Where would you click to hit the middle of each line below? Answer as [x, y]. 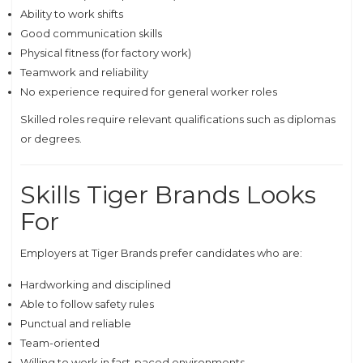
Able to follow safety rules [87, 304]
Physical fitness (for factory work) [106, 53]
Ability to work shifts [72, 14]
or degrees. [51, 139]
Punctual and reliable [76, 323]
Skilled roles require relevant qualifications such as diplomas [178, 119]
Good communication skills [91, 33]
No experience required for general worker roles [149, 92]
